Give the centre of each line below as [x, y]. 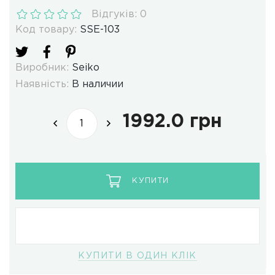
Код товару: [46, 30]
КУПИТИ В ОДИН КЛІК [137, 256]
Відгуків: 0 [119, 15]
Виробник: [42, 68]
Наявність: [42, 85]
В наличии [98, 85]
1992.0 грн [172, 122]
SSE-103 [100, 30]
